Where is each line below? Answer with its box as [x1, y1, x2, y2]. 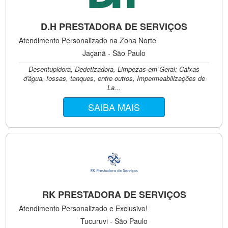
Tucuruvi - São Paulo [80, 216, 148, 226]
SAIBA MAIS [88, 100, 140, 113]
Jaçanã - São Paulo [82, 48, 146, 58]
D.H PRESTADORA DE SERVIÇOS [41, 20, 187, 33]
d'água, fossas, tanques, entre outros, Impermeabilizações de [23, 73, 205, 83]
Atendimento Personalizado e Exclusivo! [19, 203, 148, 213]
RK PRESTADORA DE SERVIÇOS [42, 188, 186, 201]
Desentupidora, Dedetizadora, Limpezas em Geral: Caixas [28, 64, 199, 74]
